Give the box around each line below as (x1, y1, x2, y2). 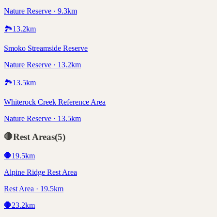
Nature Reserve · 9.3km (4, 6, 77, 15)
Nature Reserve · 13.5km (4, 114, 81, 123)
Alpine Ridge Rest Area (4, 168, 77, 177)
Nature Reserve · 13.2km (4, 60, 81, 69)
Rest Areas (13, 132, 55, 142)
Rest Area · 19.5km (4, 185, 63, 193)
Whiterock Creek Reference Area (4, 97, 106, 106)
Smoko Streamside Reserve (4, 44, 88, 52)
